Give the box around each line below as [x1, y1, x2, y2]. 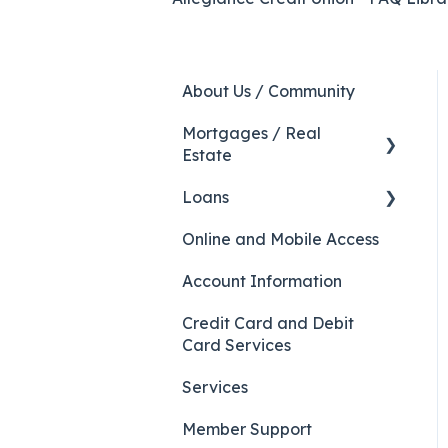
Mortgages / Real [182, 122, 321, 143]
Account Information [182, 270, 342, 291]
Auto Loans [204, 228, 292, 249]
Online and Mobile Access [182, 228, 379, 249]
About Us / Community [182, 80, 355, 101]
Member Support [182, 418, 312, 439]
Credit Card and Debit [182, 312, 354, 333]
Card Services [182, 334, 291, 355]
